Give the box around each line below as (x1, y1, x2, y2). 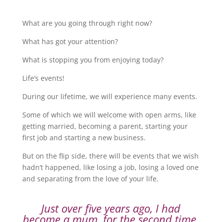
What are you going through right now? (22, 18, 152, 28)
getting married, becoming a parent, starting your (22, 121, 188, 131)
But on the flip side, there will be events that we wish (22, 151, 199, 161)
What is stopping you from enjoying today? (22, 55, 164, 64)
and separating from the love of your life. (22, 173, 159, 183)
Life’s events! (22, 73, 64, 83)
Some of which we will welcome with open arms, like (22, 110, 196, 119)
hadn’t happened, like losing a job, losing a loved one (22, 162, 199, 172)
